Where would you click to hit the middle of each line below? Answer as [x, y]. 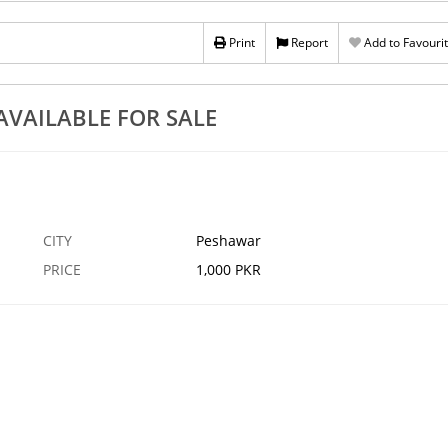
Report [307, 42]
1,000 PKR [228, 270]
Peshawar [228, 241]
